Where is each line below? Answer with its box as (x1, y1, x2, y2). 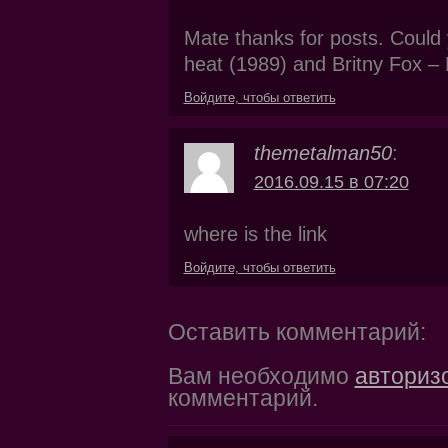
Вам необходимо (167, 364, 355, 390)
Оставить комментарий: (167, 320, 426, 346)
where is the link (183, 223, 327, 246)
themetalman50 (253, 142, 392, 165)
